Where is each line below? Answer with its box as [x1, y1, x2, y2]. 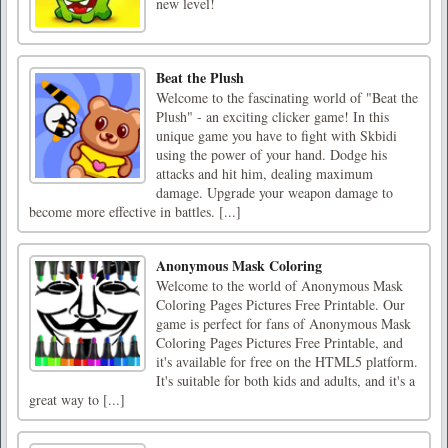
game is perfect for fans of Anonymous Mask [156, 314, 411, 334]
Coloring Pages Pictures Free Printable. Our [156, 295, 405, 315]
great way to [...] [29, 390, 125, 410]
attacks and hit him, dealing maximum [156, 164, 373, 184]
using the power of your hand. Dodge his [156, 145, 387, 165]
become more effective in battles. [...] [29, 202, 241, 222]
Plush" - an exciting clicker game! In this [156, 107, 389, 127]
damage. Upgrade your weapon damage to [156, 183, 393, 203]
